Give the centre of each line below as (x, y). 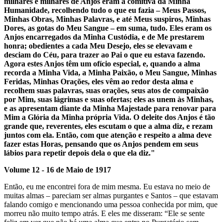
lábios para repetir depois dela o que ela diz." (80, 153)
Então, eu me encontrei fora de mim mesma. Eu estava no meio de (107, 186)
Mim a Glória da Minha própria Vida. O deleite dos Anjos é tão (110, 117)
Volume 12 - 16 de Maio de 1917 (57, 169)
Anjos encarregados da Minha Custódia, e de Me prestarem (104, 37)
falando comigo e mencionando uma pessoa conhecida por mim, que (111, 204)
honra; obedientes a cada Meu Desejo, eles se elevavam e (98, 46)
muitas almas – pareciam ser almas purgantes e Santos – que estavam (111, 195)
